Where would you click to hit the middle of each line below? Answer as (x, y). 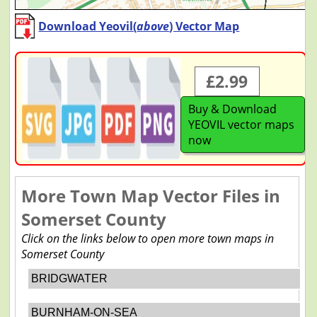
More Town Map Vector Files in (150, 195)
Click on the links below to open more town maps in (147, 238)
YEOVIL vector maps (241, 124)
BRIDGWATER (69, 278)
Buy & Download (232, 109)
